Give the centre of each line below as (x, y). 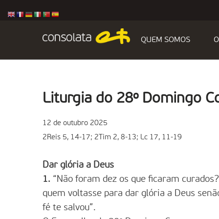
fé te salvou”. (69, 208)
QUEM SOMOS (165, 40)
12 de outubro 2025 (75, 123)
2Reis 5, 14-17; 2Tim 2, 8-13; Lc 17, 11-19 (112, 137)
